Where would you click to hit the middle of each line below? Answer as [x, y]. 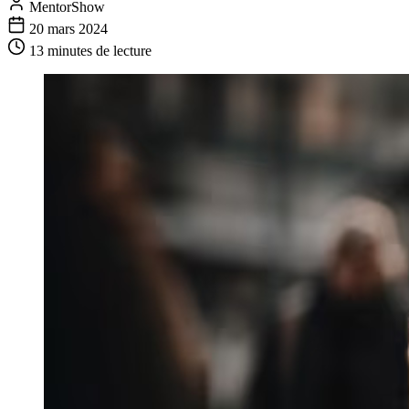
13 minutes [61, 50]
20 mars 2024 [68, 28]
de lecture [122, 50]
